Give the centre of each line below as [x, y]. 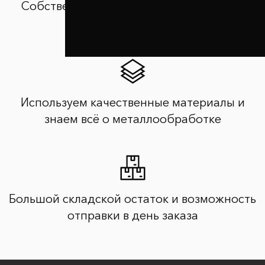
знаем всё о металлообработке [132, 119]
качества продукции [132, 22]
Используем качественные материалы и [132, 102]
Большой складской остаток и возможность [132, 198]
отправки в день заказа [132, 215]
